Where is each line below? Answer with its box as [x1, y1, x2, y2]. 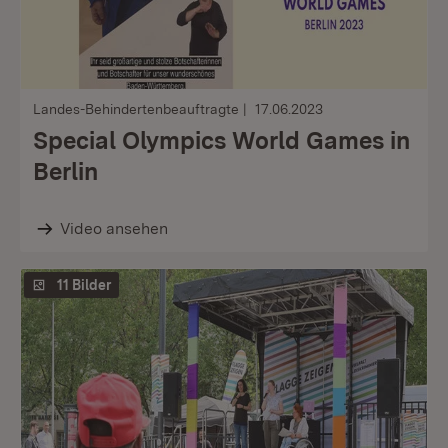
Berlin [33, 157, 98, 186]
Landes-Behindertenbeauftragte [33, 101, 239, 117]
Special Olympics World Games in [33, 126, 410, 155]
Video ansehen [59, 219, 168, 238]
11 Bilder [57, 277, 111, 293]
